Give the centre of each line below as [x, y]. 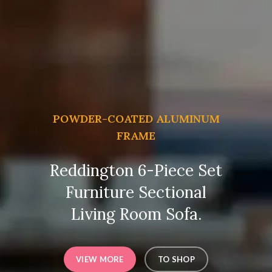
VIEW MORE [100, 259]
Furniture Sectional [136, 192]
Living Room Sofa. [136, 214]
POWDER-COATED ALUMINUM [136, 119]
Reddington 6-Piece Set [136, 170]
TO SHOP [176, 259]
